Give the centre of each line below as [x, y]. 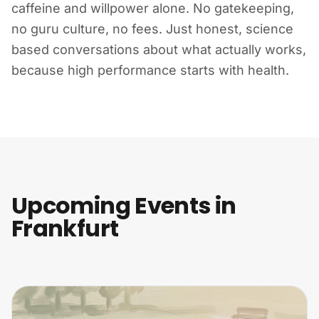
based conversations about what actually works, [159, 49]
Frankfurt [65, 228]
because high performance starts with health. [150, 70]
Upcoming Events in [124, 205]
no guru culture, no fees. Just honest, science [152, 29]
